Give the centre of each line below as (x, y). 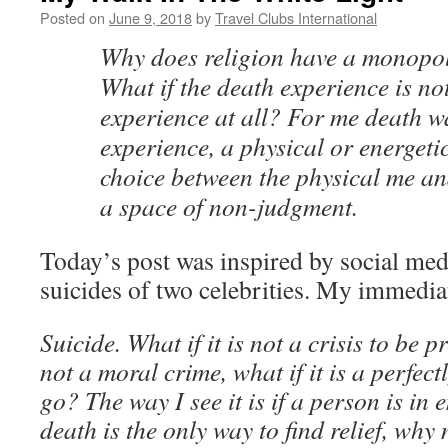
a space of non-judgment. (229, 206)
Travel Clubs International (296, 17)
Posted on (72, 17)
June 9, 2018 (150, 17)
